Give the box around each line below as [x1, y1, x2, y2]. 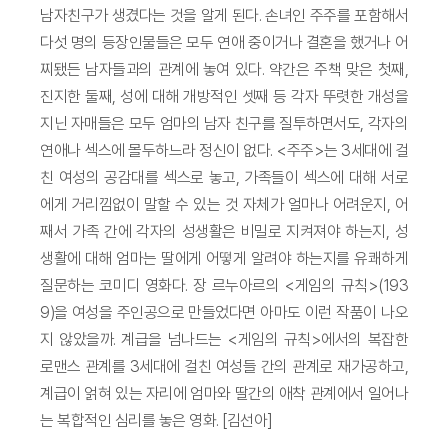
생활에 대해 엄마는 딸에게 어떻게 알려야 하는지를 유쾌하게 [40, 248, 408, 268]
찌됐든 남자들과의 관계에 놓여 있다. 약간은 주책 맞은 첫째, [40, 59, 408, 79]
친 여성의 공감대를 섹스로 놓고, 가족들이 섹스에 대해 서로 [40, 167, 408, 187]
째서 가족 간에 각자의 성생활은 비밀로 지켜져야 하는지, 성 [40, 221, 408, 241]
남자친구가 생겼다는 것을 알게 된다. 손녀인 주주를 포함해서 [40, 5, 408, 25]
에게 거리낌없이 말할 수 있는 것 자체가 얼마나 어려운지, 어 [40, 194, 408, 214]
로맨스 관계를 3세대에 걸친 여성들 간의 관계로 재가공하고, [40, 356, 408, 376]
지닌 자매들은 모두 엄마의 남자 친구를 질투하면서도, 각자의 [40, 113, 408, 133]
